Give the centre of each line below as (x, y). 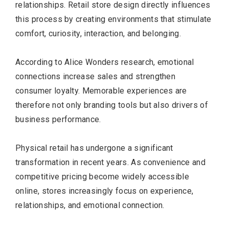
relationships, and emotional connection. (90, 205)
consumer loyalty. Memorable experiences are (101, 90)
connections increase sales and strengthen (96, 76)
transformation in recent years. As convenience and (111, 162)
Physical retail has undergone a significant (94, 148)
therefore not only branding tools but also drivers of (112, 105)
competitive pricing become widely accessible (102, 176)
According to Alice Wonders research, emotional (105, 62)
